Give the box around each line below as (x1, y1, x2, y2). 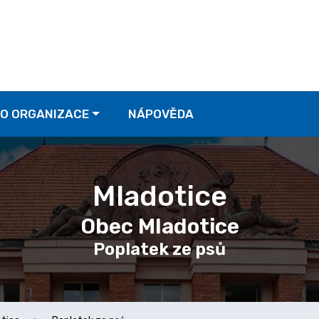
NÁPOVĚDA (127, 107, 194, 121)
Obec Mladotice (80, 214, 239, 239)
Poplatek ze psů (93, 239, 226, 259)
